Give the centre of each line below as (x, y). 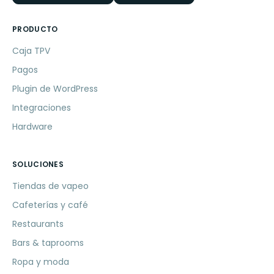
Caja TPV (31, 51)
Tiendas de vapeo (50, 186)
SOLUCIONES (38, 165)
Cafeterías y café (50, 205)
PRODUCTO (35, 29)
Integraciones (42, 108)
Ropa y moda (41, 262)
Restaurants (38, 224)
